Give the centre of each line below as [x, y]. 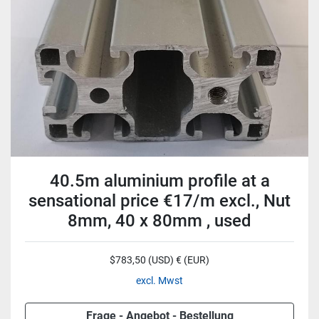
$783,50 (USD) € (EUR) [159, 260]
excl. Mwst [159, 281]
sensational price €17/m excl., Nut [159, 201]
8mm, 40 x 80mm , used [159, 221]
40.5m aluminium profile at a [159, 181]
